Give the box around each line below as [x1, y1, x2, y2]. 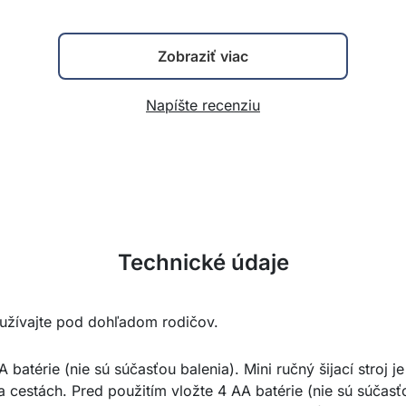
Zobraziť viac [158, 47, 248, 65]
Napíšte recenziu [146, 96, 260, 114]
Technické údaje [117, 249, 289, 275]
